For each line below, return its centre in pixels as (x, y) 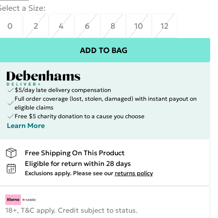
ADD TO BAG (103, 50)
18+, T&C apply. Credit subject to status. (71, 210)
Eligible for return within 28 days (78, 163)
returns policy (134, 173)
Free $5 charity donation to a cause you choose (79, 116)
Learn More (26, 126)
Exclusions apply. (48, 173)
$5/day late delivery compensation (63, 90)
